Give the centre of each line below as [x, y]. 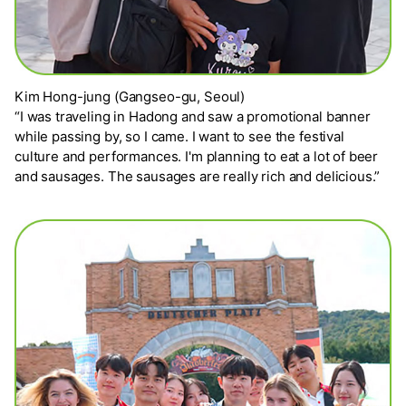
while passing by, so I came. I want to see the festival [179, 137]
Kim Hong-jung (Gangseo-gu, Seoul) [130, 97]
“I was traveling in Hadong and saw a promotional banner [193, 117]
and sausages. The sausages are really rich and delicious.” [198, 177]
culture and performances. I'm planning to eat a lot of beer [197, 157]
